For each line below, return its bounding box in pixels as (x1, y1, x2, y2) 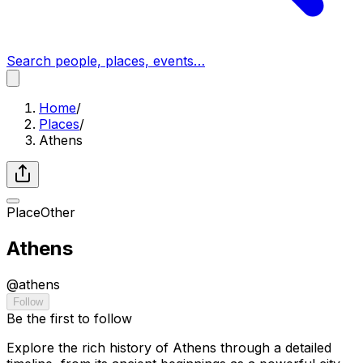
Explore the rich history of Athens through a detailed (6, 339, 331, 356)
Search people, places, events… (6, 53, 205, 69)
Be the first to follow (6, 310, 132, 327)
